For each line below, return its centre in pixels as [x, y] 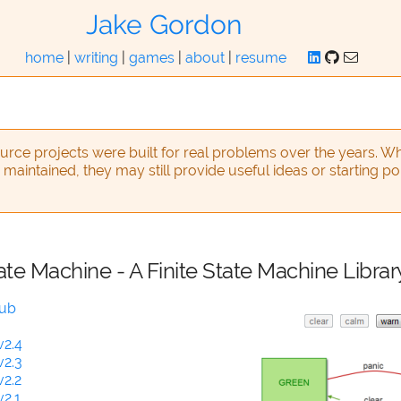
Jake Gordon [164, 25]
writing [96, 58]
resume [260, 58]
